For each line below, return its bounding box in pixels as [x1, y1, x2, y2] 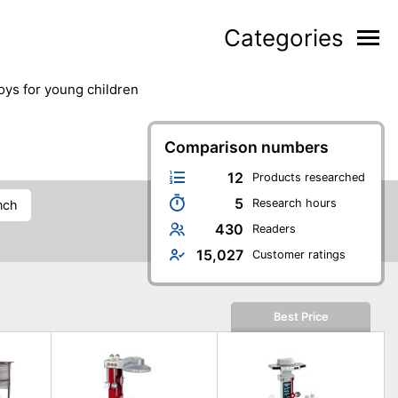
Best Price [273, 310, 329, 323]
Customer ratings [252, 247, 346, 261]
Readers [252, 221, 296, 235]
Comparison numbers [164, 138, 329, 156]
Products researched [252, 170, 365, 184]
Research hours [252, 195, 337, 210]
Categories [224, 23, 344, 52]
